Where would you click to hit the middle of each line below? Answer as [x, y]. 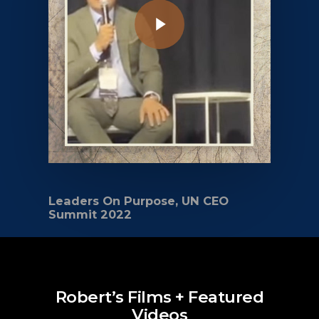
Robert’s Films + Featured [159, 297]
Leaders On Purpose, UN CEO [139, 200]
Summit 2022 [90, 214]
